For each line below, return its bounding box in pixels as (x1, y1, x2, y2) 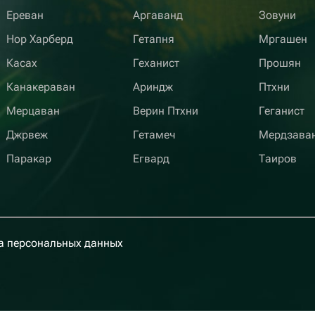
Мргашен (259, 32, 308, 46)
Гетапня (132, 32, 174, 46)
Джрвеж (6, 128, 48, 141)
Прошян (259, 56, 302, 70)
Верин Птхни (132, 104, 198, 117)
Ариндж (132, 80, 173, 94)
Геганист (259, 104, 305, 117)
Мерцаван (6, 104, 60, 117)
